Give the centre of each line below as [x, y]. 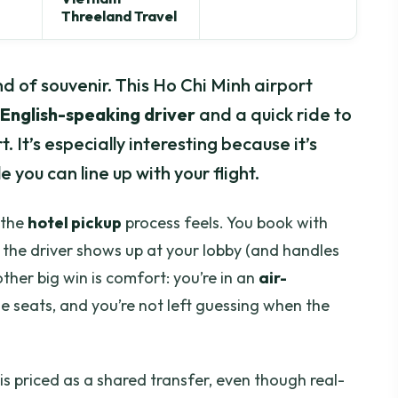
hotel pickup [75, 223]
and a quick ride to [274, 115]
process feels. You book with [225, 223]
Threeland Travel [119, 16]
